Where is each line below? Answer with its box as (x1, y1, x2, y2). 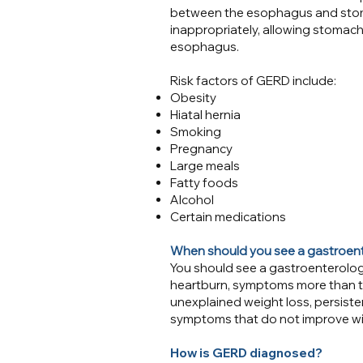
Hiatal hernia (170, 107, 241, 122)
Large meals (170, 158, 240, 173)
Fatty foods (170, 175, 238, 190)
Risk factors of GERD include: (170, 73, 339, 88)
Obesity (170, 90, 216, 105)
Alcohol (170, 192, 214, 207)
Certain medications (170, 209, 286, 224)
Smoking (170, 124, 221, 139)
